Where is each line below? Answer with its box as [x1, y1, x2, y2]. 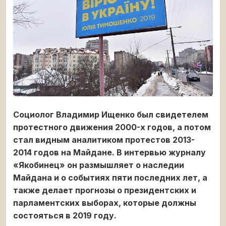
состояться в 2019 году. [13, 210, 117, 220]
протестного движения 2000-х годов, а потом [13, 122, 211, 132]
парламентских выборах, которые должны [13, 197, 196, 208]
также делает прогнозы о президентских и [13, 185, 196, 195]
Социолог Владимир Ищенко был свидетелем [13, 109, 208, 120]
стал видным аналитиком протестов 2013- [13, 134, 195, 145]
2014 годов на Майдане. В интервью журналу [13, 147, 206, 157]
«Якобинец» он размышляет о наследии [13, 159, 184, 170]
